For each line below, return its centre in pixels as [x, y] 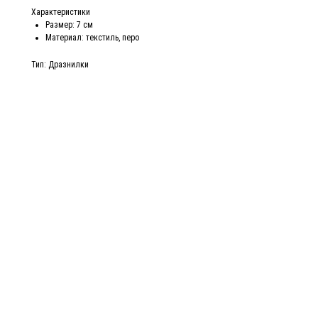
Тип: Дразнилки [60, 65]
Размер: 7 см [69, 25]
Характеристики [61, 12]
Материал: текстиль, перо [92, 38]
